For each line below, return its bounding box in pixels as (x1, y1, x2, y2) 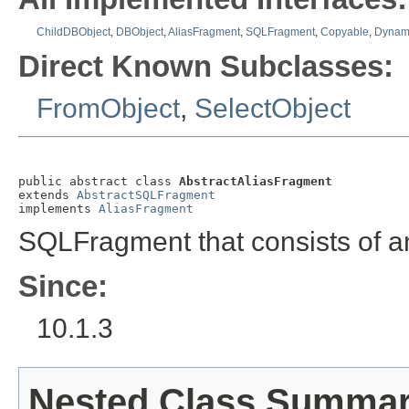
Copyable (320, 26, 369, 39)
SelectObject (194, 93, 351, 124)
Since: (18, 268, 108, 303)
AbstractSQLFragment (77, 187, 215, 202)
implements (18, 201, 99, 215)
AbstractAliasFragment (179, 173, 332, 188)
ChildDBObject (37, 26, 110, 39)
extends (18, 187, 77, 202)
